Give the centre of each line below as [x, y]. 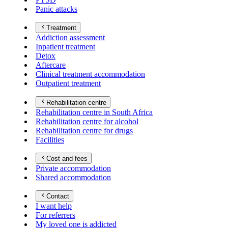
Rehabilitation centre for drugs [84, 130]
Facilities [50, 139]
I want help [54, 206]
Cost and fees [67, 158]
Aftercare [51, 65]
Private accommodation [73, 168]
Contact [58, 196]
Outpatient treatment [68, 83]
